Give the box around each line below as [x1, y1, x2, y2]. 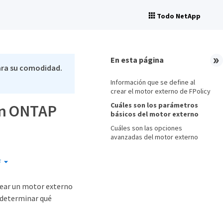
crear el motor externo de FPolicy [111, 87, 211, 96]
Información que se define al [111, 78, 195, 87]
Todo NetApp [157, 11, 201, 20]
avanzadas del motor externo [111, 132, 198, 141]
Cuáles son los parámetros [111, 101, 198, 110]
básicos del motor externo [111, 110, 199, 118]
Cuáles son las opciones [111, 123, 182, 132]
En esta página [111, 55, 164, 65]
